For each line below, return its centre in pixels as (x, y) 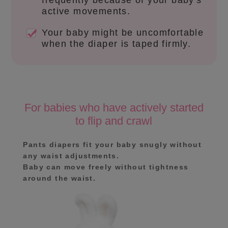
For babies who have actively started (114, 108)
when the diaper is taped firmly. (117, 44)
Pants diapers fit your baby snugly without (112, 145)
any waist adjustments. (71, 156)
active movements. (86, 11)
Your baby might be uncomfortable (123, 33)
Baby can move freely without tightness (106, 167)
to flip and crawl (114, 121)
